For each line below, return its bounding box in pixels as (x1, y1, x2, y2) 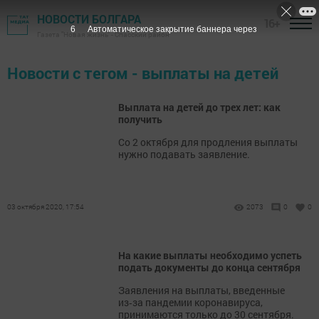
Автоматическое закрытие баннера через (87, 24, 257, 34)
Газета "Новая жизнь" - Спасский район (37, 30, 169, 39)
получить (118, 113, 162, 126)
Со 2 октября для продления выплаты (118, 135, 298, 149)
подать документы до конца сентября (118, 261, 300, 274)
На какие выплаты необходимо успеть (118, 249, 302, 262)
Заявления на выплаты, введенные (118, 283, 285, 297)
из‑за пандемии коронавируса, (118, 296, 263, 309)
